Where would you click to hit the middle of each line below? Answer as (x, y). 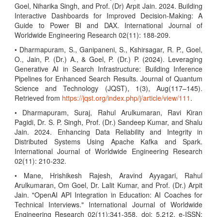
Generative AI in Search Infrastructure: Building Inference (108, 69)
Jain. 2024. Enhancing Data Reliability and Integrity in (108, 132)
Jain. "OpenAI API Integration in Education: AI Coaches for (108, 195)
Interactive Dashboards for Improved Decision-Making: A (108, 15)
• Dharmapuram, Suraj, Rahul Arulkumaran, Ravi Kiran (108, 112)
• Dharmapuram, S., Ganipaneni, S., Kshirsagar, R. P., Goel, (108, 49)
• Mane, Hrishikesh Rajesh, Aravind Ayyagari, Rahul (108, 175)
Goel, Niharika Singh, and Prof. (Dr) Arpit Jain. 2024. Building (108, 6)
